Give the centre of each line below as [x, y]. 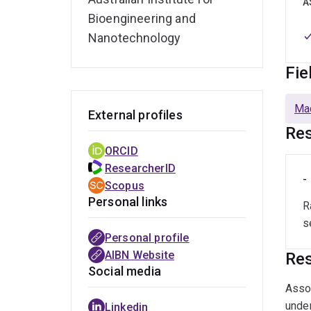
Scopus [125, 186]
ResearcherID [140, 169]
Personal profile [147, 238]
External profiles [135, 115]
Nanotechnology [135, 38]
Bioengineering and [142, 19]
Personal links [128, 202]
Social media [125, 271]
